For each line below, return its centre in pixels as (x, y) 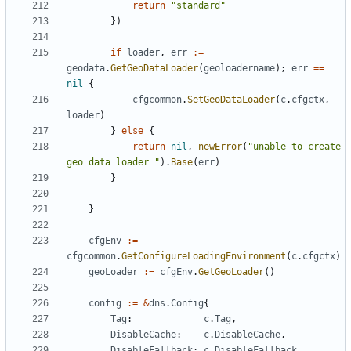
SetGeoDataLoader (231, 100)
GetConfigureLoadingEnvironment (204, 257)
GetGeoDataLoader (154, 69)
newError (220, 147)
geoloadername (239, 69)
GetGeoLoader (231, 272)
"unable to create (294, 147)
